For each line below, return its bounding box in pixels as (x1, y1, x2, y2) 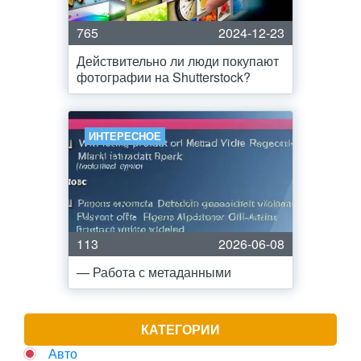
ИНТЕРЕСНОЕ (89, 128, 161, 143)
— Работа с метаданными (77, 263, 231, 281)
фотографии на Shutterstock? (77, 68, 251, 86)
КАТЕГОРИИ (141, 320, 220, 338)
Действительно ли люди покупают (77, 52, 279, 70)
